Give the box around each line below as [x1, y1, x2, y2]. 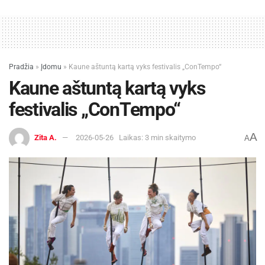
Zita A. [34, 132, 57, 142]
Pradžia [9, 63, 34, 72]
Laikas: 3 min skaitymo [119, 132, 196, 142]
